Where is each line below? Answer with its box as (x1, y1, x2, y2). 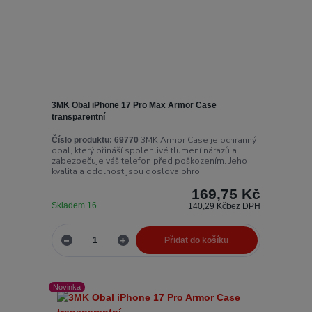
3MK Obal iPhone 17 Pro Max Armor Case (51, 100, 217, 110)
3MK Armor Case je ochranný (138, 134, 256, 146)
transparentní (51, 111, 105, 122)
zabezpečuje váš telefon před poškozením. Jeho (51, 155, 247, 167)
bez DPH (226, 201, 261, 212)
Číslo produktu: (51, 135, 112, 146)
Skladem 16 (51, 201, 99, 211)
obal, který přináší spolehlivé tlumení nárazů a (51, 145, 237, 157)
